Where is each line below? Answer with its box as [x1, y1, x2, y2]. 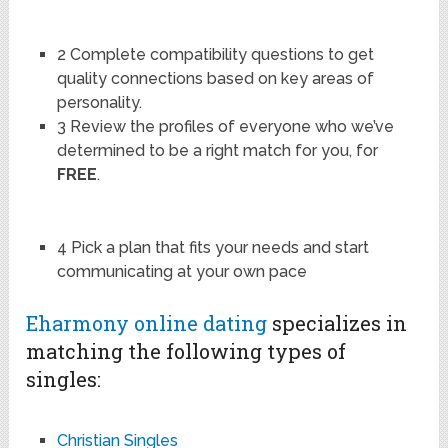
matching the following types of [26, 338, 347, 365]
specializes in [267, 310, 408, 337]
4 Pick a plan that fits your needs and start [56, 237, 369, 257]
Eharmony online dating [26, 310, 268, 337]
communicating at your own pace [56, 261, 307, 281]
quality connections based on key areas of [56, 68, 374, 88]
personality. [56, 92, 142, 112]
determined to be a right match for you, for [56, 140, 378, 160]
